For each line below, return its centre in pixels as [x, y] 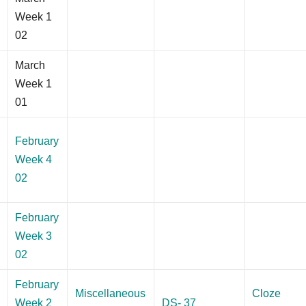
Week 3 [34, 236]
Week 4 [34, 159]
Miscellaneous [111, 293]
